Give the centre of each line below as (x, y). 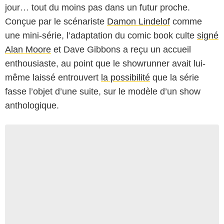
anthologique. (32, 105)
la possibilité (125, 77)
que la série (174, 77)
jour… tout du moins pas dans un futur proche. (97, 7)
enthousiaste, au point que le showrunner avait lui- (105, 63)
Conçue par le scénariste (56, 21)
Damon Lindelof (138, 21)
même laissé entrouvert (53, 77)
